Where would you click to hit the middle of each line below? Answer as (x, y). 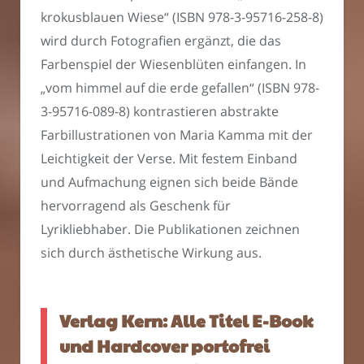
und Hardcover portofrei (165, 345)
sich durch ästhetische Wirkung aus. (151, 253)
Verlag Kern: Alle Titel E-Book (186, 320)
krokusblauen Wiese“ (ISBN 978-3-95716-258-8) (182, 17)
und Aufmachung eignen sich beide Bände (169, 182)
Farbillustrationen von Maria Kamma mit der (177, 135)
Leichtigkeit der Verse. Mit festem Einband (169, 159)
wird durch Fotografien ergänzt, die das (161, 41)
